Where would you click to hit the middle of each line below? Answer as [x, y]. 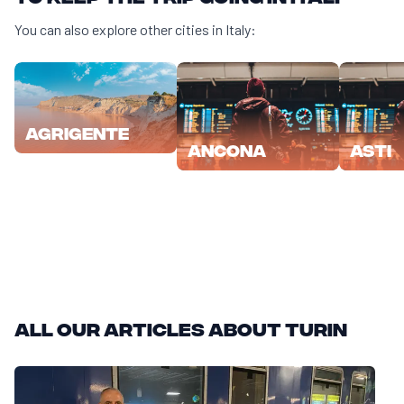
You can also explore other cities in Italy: [135, 29]
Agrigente [77, 132]
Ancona [227, 149]
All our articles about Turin [181, 327]
